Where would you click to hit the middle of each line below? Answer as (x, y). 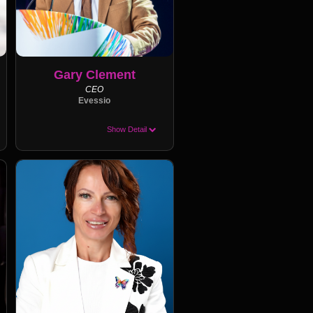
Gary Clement (94, 74)
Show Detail (128, 129)
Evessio (95, 100)
